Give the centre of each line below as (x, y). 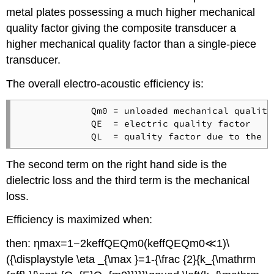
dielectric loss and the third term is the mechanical (128, 180)
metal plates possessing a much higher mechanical (131, 12)
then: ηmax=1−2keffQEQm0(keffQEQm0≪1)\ (118, 244)
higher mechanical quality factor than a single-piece (131, 44)
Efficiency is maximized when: (80, 220)
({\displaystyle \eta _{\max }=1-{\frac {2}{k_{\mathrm (131, 260)
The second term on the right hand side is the (117, 164)
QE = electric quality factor (135, 124)
